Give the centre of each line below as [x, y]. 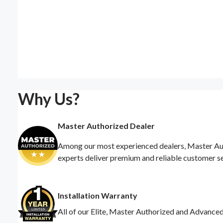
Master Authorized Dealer [106, 125]
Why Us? [49, 99]
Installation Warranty [98, 195]
